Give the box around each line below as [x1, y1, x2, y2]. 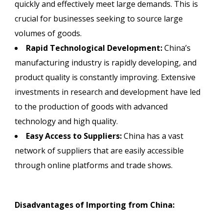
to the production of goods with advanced [15, 101, 168, 112]
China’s [162, 42, 191, 53]
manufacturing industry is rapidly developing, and [15, 57, 197, 68]
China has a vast [122, 130, 183, 141]
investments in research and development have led [15, 86, 200, 97]
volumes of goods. [15, 27, 82, 39]
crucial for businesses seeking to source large [15, 13, 183, 24]
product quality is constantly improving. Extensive [15, 71, 196, 83]
